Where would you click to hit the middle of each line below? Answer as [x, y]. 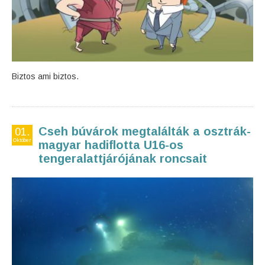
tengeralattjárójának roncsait [123, 159]
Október [22, 140]
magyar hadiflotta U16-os [111, 145]
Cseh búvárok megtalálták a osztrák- [145, 131]
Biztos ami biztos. [45, 76]
